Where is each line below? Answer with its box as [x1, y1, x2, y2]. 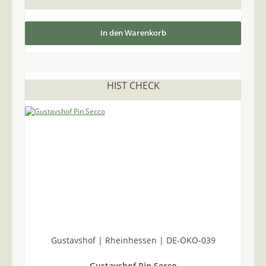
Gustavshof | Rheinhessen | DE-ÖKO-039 [50, 234, 216, 246]
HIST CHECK [106, 79, 160, 93]
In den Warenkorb [100, 27, 166, 39]
